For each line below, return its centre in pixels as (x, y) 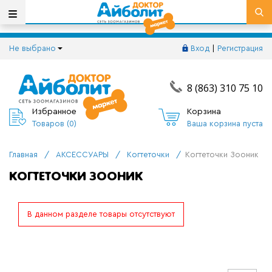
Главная (23, 155)
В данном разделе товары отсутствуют (101, 214)
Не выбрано (32, 48)
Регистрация (240, 48)
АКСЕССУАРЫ (82, 155)
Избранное (54, 111)
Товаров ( (51, 123)
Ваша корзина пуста (225, 123)
